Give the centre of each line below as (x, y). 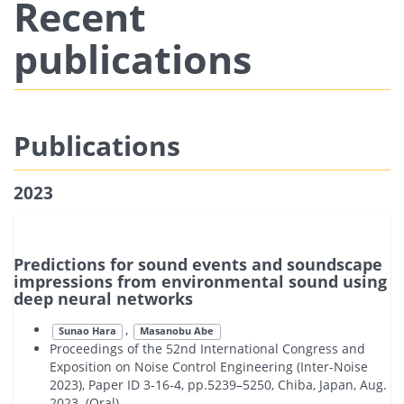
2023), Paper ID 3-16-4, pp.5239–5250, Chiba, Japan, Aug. (218, 384)
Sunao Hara (87, 331)
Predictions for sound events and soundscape (198, 265)
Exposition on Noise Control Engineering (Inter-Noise (209, 366)
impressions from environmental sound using (200, 282)
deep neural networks (103, 299)
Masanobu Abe (177, 331)
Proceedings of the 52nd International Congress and (207, 348)
